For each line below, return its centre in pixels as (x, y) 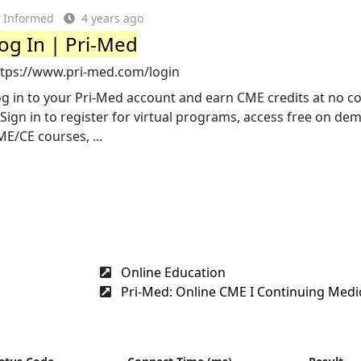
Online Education (172, 272)
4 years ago (113, 18)
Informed (29, 18)
